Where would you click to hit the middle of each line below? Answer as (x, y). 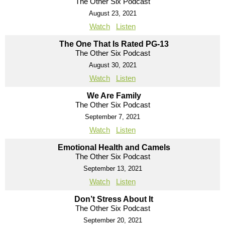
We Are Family (114, 96)
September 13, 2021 (113, 169)
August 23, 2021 (113, 14)
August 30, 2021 (113, 65)
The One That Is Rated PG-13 (114, 44)
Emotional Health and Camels (114, 148)
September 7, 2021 (113, 117)
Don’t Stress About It (114, 199)
